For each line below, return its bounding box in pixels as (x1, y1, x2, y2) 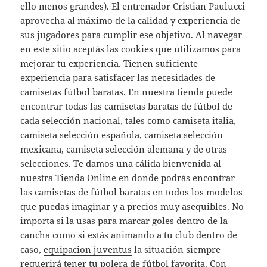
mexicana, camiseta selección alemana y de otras (20, 143, 228, 156)
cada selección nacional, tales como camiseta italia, (20, 114, 237, 127)
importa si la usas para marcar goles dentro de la (20, 215, 228, 227)
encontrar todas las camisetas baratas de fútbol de (20, 100, 233, 113)
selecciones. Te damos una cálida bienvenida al (20, 157, 222, 170)
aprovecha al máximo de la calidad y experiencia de (20, 14, 241, 27)
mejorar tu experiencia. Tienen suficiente (20, 57, 198, 70)
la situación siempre (132, 243, 221, 256)
